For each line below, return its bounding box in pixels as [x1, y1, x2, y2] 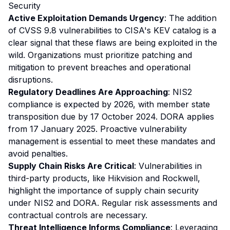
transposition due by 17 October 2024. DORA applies [8, 111, 214, 122]
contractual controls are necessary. [8, 210, 147, 220]
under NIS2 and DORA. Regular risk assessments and [8, 198, 217, 208]
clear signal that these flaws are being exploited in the [8, 37, 217, 48]
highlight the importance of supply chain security [8, 185, 199, 196]
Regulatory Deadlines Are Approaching [8, 87, 168, 97]
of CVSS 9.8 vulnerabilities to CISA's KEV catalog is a [8, 25, 216, 35]
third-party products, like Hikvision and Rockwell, [8, 173, 200, 183]
